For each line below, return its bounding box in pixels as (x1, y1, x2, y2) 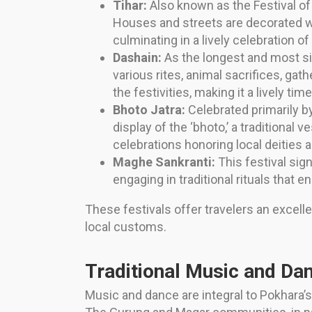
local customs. (85, 219, 166, 235)
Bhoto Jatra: (113, 102, 185, 118)
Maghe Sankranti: (113, 155, 215, 170)
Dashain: (113, 50, 162, 65)
